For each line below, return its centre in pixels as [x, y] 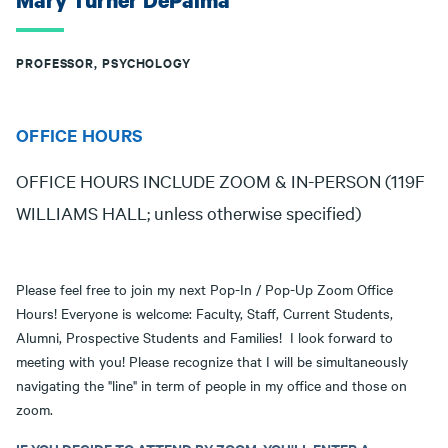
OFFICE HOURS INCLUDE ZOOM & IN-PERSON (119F [220, 180]
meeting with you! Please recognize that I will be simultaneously [212, 361]
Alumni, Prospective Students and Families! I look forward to [204, 337]
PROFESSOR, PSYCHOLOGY [103, 62]
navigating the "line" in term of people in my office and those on [211, 385]
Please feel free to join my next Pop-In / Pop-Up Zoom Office [204, 289]
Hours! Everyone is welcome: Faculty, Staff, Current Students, [204, 313]
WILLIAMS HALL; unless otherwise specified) [188, 212]
